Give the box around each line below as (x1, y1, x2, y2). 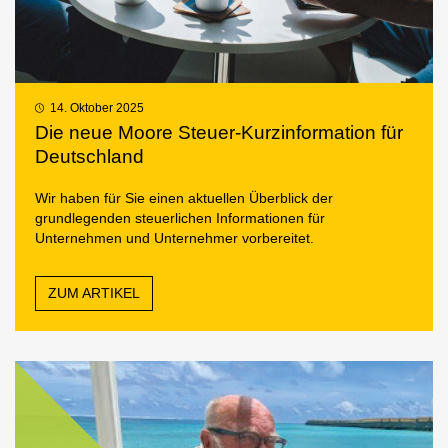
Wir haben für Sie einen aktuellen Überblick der (35, 190, 333, 207)
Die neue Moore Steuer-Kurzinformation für (35, 122, 403, 144)
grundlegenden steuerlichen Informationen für (35, 210, 325, 227)
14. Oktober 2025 (46, 101, 144, 114)
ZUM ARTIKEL (48, 286, 140, 302)
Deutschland (35, 146, 144, 168)
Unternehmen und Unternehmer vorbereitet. (35, 230, 314, 247)
